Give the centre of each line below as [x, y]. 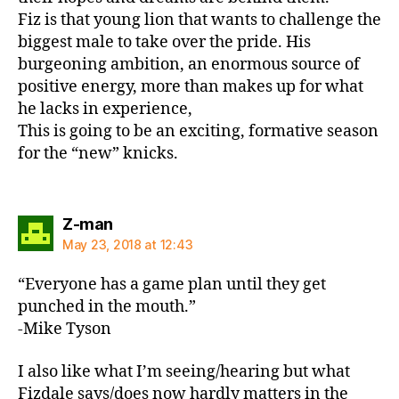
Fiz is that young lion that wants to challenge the [199, 20]
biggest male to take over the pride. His [164, 42]
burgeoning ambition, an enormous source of [189, 64]
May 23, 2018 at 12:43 [128, 244]
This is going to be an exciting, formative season [198, 131]
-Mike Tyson [65, 329]
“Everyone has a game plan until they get [172, 285]
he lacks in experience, [105, 109]
